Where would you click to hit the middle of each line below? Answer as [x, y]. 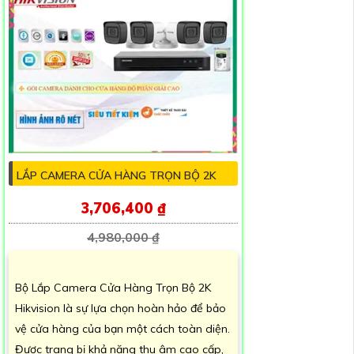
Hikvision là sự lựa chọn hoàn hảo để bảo [121, 308]
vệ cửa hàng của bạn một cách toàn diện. [122, 328]
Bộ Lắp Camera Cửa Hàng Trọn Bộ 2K [113, 287]
